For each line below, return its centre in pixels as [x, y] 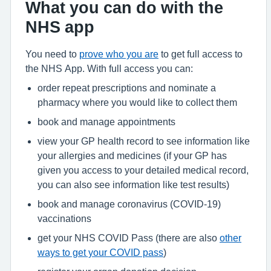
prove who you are [119, 54]
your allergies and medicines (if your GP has [132, 155]
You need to [52, 54]
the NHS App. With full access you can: [109, 68]
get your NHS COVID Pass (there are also [129, 238]
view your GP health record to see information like [144, 141]
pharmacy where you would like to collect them [137, 102]
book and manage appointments [106, 122]
